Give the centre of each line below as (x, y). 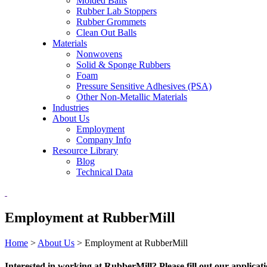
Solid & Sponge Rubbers (123, 65)
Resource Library (85, 150)
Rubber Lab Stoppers (117, 11)
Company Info (104, 140)
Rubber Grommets (111, 22)
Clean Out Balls (106, 32)
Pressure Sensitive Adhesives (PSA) (144, 86)
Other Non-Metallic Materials (132, 97)
